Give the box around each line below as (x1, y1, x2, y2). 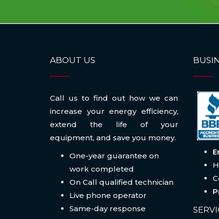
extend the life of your (50, 120, 178, 130)
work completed (69, 164, 134, 174)
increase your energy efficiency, (50, 107, 178, 116)
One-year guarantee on (69, 151, 159, 161)
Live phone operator (69, 191, 147, 200)
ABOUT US (50, 55, 95, 66)
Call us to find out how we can (50, 93, 178, 103)
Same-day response (69, 204, 146, 214)
